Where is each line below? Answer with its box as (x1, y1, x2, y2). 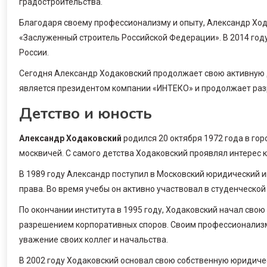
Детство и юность (19, 103, 152, 124)
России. (19, 47, 49, 57)
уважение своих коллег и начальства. (19, 234, 168, 244)
